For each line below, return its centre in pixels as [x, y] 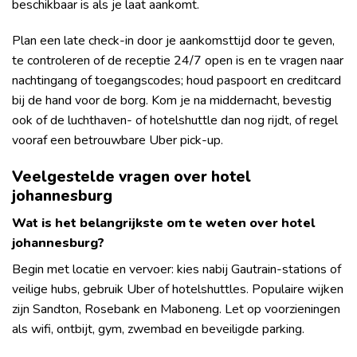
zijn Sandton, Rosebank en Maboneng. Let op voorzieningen [176, 309]
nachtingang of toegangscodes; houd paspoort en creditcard [177, 81]
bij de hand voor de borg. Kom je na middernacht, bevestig [172, 101]
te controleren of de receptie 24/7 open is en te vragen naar [178, 61]
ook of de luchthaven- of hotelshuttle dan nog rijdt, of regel [175, 121]
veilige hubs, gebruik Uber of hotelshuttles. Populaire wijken [178, 289]
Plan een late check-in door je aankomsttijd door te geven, [173, 41]
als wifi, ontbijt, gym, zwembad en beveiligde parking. [158, 329]
